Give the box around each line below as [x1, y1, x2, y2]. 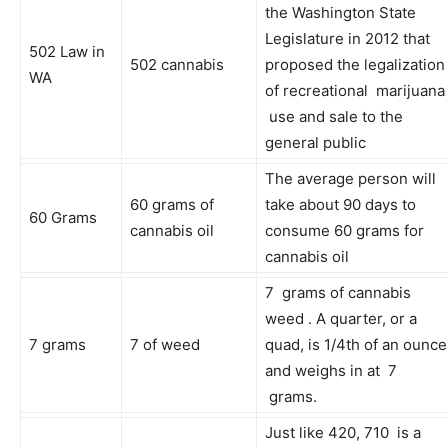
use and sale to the [265, 106, 403, 126]
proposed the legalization [265, 54, 445, 74]
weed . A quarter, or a [265, 308, 417, 328]
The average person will [265, 168, 436, 188]
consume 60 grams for [265, 220, 424, 240]
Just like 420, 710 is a [265, 422, 421, 442]
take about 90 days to [265, 194, 416, 214]
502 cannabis [130, 54, 224, 74]
